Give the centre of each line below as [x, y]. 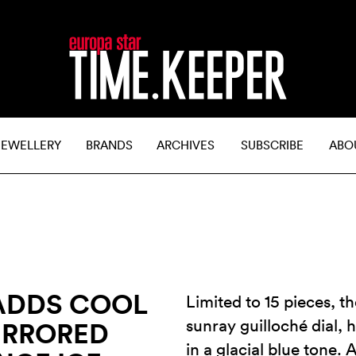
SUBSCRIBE [272, 145]
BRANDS [109, 145]
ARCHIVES [186, 145]
